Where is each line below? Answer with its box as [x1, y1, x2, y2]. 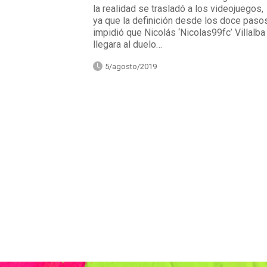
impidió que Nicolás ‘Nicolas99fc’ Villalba [92, 26, 265, 38]
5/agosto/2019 [104, 61, 157, 71]
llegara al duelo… [92, 38, 162, 50]
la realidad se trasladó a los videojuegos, [92, 2, 263, 14]
